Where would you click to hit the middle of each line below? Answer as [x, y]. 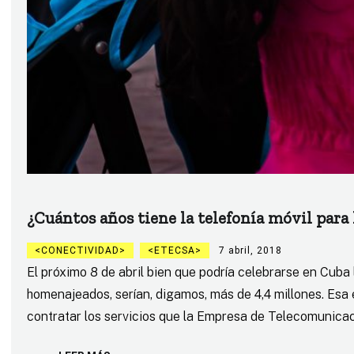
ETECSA [174, 251]
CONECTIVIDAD [80, 251]
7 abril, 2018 [250, 251]
